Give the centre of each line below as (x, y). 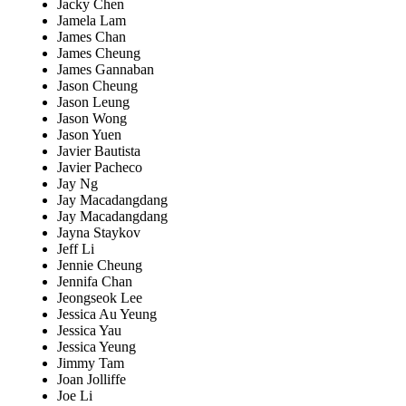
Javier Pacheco (100, 168)
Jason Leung (93, 102)
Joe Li (75, 396)
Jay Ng (77, 184)
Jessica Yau (89, 331)
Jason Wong (92, 119)
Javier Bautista (99, 151)
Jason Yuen (89, 135)
